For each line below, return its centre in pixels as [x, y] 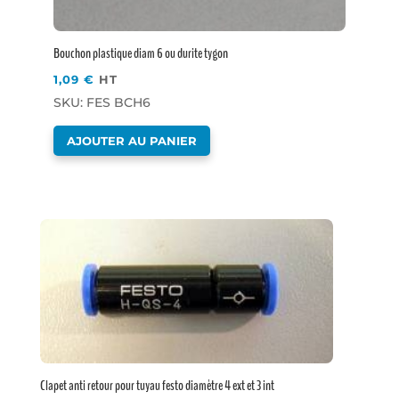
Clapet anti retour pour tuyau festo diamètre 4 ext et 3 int [158, 385]
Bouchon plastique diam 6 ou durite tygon [140, 53]
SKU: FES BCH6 [102, 102]
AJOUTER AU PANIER [131, 140]
